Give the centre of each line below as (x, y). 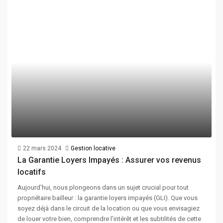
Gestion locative (93, 148)
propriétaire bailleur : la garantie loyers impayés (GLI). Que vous (108, 198)
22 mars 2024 (42, 148)
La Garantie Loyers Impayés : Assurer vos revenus (109, 160)
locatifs (32, 172)
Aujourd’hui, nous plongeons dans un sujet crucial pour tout (103, 187)
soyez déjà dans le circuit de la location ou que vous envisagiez (109, 208)
